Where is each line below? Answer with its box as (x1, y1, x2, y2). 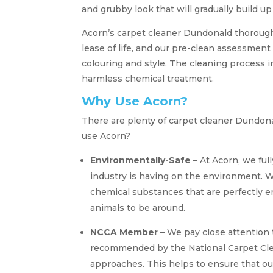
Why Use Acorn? (82, 93, 188, 108)
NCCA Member (90, 226, 158, 238)
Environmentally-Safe (90, 154, 191, 166)
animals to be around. (90, 202, 186, 213)
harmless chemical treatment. (82, 73, 214, 84)
